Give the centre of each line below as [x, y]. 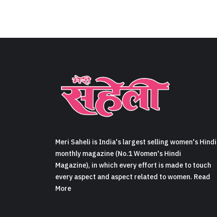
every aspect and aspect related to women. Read [133, 177]
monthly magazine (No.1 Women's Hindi [118, 154]
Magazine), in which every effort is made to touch [133, 166]
